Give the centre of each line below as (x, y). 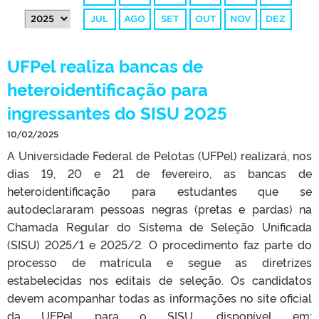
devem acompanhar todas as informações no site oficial (159, 298)
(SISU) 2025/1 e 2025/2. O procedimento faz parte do (159, 245)
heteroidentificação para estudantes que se (159, 191)
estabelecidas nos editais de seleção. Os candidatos (159, 280)
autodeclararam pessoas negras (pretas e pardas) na (159, 209)
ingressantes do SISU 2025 (117, 113)
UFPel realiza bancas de (105, 66)
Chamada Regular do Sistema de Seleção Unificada (159, 227)
